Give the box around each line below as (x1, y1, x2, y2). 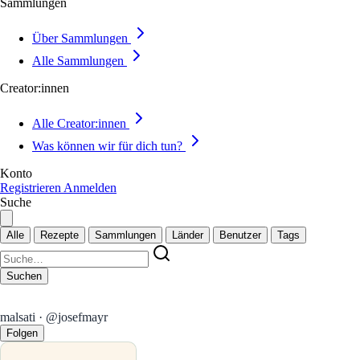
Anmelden (63, 181, 117, 194)
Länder (172, 229, 203, 241)
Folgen (6, 327, 38, 339)
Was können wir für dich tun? (32, 139, 182, 153)
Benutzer (219, 229, 261, 241)
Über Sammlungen (32, 31, 128, 45)
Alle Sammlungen (32, 54, 124, 67)
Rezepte (40, 229, 79, 241)
